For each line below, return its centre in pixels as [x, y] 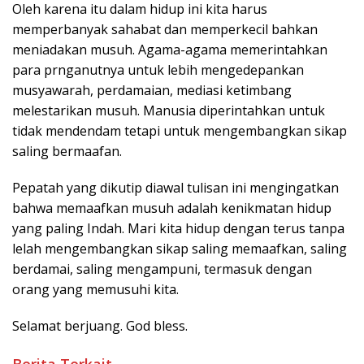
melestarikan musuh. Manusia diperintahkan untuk [169, 110]
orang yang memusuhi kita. [95, 289]
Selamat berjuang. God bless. [100, 325]
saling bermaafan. [67, 151]
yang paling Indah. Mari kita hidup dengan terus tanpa [178, 228]
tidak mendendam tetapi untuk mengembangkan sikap [180, 130]
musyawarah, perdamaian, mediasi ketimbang [152, 90]
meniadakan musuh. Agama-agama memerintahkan [170, 49]
